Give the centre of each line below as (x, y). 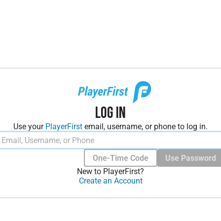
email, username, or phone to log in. (145, 127)
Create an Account (110, 181)
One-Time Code (121, 158)
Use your (29, 127)
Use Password (191, 158)
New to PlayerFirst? (110, 171)
